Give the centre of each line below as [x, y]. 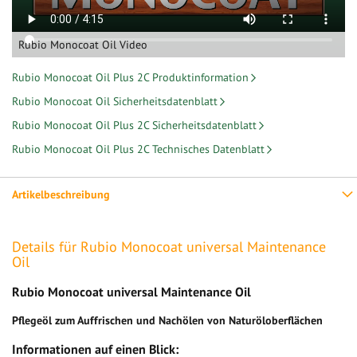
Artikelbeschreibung [61, 195]
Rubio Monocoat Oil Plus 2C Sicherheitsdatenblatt [134, 126]
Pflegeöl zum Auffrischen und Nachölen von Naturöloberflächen [167, 321]
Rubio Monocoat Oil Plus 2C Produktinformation [130, 78]
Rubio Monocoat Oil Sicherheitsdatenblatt [115, 102]
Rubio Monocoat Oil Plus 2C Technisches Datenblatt [138, 149]
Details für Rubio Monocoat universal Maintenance [169, 247]
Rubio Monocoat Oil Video [83, 45]
